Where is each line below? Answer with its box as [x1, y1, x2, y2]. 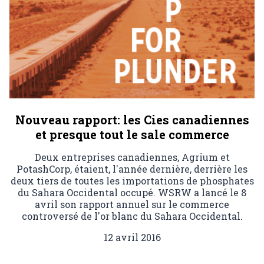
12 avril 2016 [103, 231, 161, 244]
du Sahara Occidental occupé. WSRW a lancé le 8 [18, 186, 246, 199]
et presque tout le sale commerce [35, 127, 229, 143]
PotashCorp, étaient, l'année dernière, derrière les [16, 163, 247, 176]
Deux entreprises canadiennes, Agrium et [34, 151, 230, 164]
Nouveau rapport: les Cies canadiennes [15, 112, 249, 128]
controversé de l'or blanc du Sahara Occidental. [21, 210, 243, 223]
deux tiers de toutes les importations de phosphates [10, 174, 254, 187]
